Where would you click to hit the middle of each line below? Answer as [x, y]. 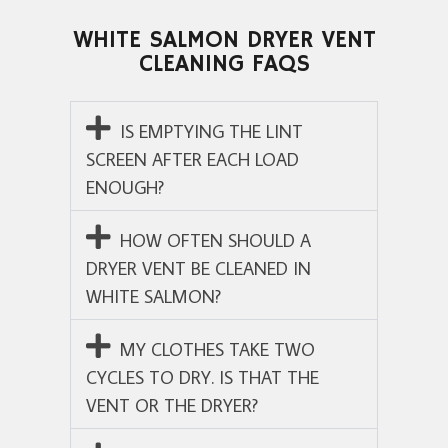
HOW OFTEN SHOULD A [215, 240]
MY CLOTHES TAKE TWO [217, 349]
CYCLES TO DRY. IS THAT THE [202, 377]
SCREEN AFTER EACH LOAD [192, 159]
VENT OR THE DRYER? [172, 405]
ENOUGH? [125, 187]
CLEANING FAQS [224, 63]
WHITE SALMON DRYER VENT [224, 39]
